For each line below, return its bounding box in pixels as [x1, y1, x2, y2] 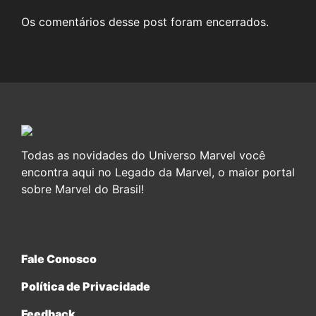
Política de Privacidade [21, 279, 150, 293]
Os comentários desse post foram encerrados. [21, 14, 269, 29]
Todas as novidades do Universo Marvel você [21, 147, 265, 162]
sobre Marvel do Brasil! [21, 181, 144, 196]
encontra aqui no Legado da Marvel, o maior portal [21, 164, 295, 179]
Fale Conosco [21, 251, 97, 266]
